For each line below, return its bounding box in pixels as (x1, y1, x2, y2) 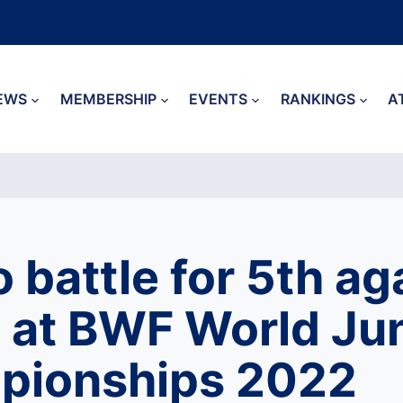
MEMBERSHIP (59, 90, 157, 108)
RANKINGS (280, 90, 355, 108)
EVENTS (189, 90, 248, 108)
